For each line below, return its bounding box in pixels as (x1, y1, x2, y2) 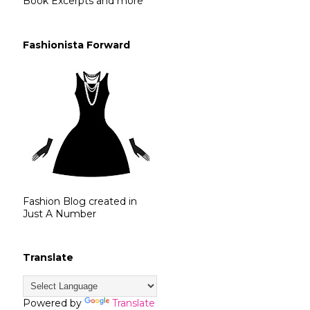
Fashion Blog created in (23, 194, 137, 208)
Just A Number (23, 207, 96, 220)
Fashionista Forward (23, 38, 130, 51)
